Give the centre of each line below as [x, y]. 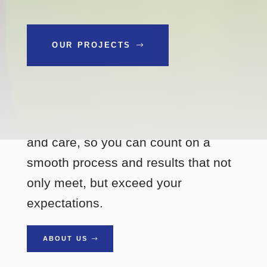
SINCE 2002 [63, 97]
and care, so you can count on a [118, 143]
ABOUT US [67, 239]
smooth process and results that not [129, 163]
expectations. [65, 204]
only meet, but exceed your [104, 183]
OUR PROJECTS [94, 45]
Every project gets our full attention [126, 122]
